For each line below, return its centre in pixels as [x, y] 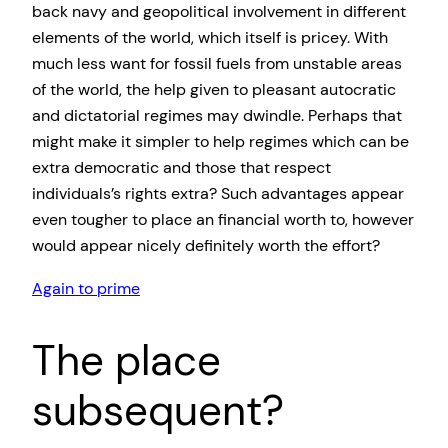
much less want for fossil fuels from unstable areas [217, 64]
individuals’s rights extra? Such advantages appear [218, 194]
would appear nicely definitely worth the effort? [206, 246]
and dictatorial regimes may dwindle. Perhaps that [217, 116]
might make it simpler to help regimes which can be [220, 142]
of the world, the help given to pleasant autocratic [214, 90]
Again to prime [86, 288]
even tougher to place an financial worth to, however [223, 220]
